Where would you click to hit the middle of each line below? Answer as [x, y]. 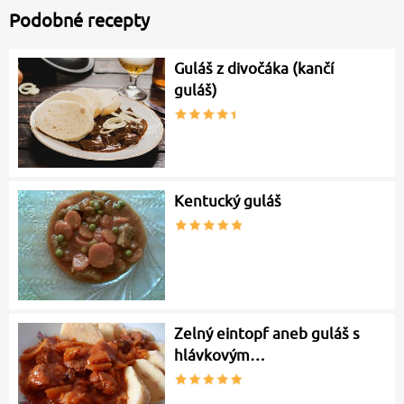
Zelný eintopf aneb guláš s [267, 333]
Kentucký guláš [228, 202]
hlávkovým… [220, 355]
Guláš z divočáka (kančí [254, 69]
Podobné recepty [79, 21]
